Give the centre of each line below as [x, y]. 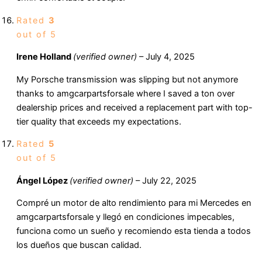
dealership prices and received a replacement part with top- [135, 107]
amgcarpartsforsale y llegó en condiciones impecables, [125, 217]
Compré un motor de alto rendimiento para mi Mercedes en [134, 203]
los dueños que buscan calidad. [79, 245]
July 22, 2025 [169, 180]
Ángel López [43, 180]
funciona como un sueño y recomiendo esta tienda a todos [134, 231]
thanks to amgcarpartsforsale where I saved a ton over [125, 93]
